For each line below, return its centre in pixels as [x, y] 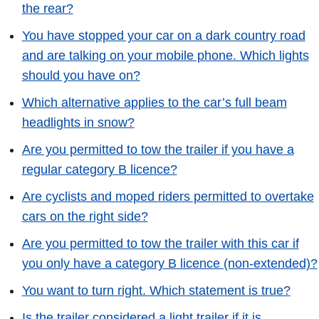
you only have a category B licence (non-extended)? [169, 263]
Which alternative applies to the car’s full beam [154, 103]
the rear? [47, 9]
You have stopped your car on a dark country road [163, 36]
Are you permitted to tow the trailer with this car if [160, 243]
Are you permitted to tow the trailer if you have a [158, 150]
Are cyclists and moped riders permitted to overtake [168, 197]
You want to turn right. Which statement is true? [156, 290]
